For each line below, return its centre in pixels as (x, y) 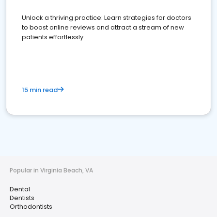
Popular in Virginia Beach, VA (51, 170)
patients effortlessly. (53, 37)
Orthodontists (31, 207)
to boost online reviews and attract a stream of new (103, 28)
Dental (20, 189)
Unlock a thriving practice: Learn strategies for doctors (107, 18)
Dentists (22, 198)
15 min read (40, 90)
